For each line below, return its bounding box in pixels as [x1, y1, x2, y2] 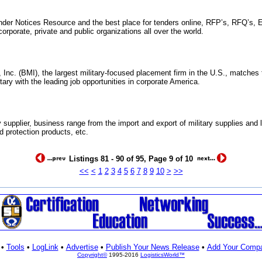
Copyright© [77, 251, 107, 258]
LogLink [32, 243, 58, 251]
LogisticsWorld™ [140, 251, 185, 258]
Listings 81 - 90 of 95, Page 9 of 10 [69, 154, 193, 163]
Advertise [65, 243, 98, 251]
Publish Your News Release [105, 243, 199, 251]
